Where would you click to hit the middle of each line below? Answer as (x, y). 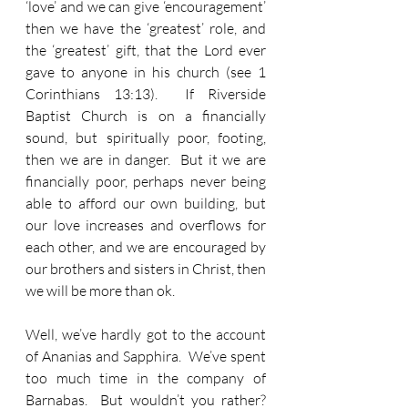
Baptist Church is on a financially (146, 116)
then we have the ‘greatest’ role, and (146, 28)
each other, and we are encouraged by (146, 247)
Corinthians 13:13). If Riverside (146, 94)
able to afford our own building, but (146, 203)
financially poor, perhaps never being (146, 181)
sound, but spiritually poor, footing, (146, 138)
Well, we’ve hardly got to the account (146, 334)
